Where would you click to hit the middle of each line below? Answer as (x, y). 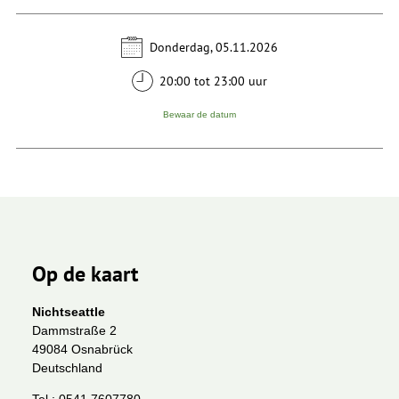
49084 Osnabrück (82, 350)
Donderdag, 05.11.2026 (213, 47)
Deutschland (67, 368)
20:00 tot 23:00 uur (214, 81)
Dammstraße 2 (74, 331)
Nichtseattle (69, 312)
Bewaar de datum (199, 115)
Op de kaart (85, 274)
